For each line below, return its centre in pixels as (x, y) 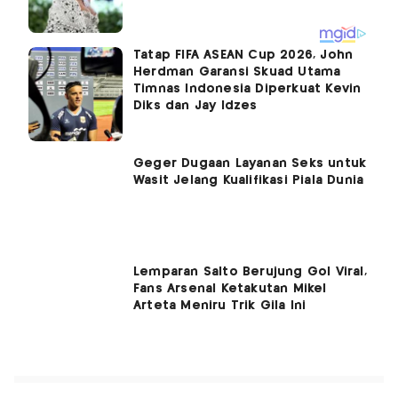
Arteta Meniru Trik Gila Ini (220, 305)
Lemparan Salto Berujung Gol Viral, (250, 271)
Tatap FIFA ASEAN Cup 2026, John (243, 55)
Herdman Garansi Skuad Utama (237, 72)
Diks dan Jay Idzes (195, 105)
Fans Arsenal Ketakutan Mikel (230, 288)
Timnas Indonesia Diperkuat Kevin (247, 88)
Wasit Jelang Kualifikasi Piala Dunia (249, 180)
